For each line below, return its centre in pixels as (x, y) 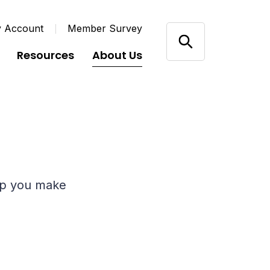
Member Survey (105, 28)
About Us (118, 55)
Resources (46, 55)
